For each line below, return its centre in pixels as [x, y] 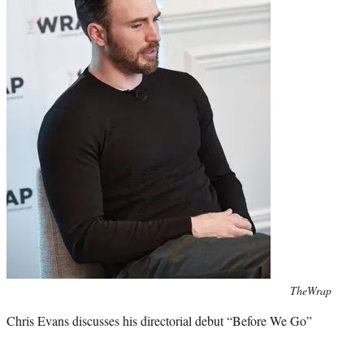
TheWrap [311, 290]
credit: [21, 307]
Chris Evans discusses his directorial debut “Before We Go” [159, 320]
